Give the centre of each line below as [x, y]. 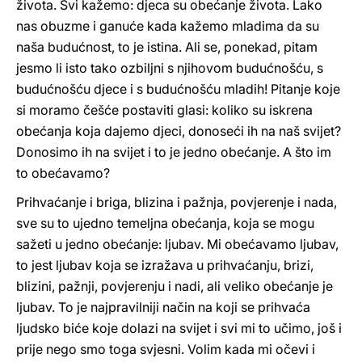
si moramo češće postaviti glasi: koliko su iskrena [164, 110]
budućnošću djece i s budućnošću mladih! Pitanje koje [178, 89]
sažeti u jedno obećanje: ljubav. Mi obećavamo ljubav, [177, 244]
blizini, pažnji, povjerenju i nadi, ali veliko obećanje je [175, 286]
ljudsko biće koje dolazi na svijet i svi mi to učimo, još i [179, 328]
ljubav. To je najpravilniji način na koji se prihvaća [163, 307]
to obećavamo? [63, 173]
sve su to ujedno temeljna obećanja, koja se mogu [165, 223]
